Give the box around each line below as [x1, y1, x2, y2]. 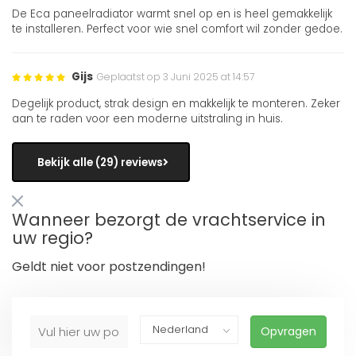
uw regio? [12, 226, 93, 250]
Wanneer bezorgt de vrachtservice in [12, 208, 326, 232]
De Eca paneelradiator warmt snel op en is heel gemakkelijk [12, 6, 332, 22]
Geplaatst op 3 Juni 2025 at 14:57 [97, 70, 254, 84]
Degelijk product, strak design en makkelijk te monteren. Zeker [12, 96, 340, 112]
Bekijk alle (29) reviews [37, 154, 163, 170]
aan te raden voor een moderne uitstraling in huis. [12, 111, 283, 127]
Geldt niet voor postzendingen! [12, 257, 206, 277]
